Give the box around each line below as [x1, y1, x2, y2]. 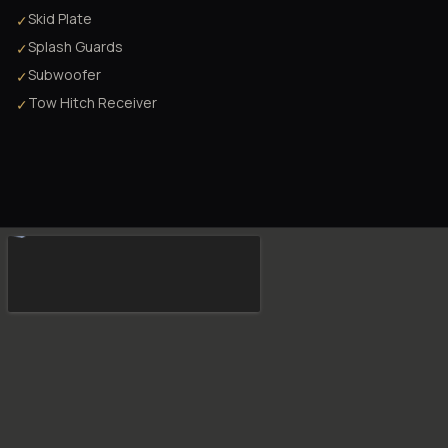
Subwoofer [28, 65, 101, 85]
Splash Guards [28, 37, 123, 57]
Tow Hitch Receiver [28, 93, 157, 113]
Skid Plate [28, 9, 92, 29]
